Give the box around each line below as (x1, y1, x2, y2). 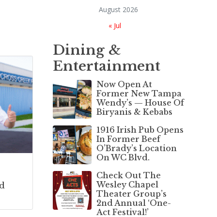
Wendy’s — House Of (96, 97, 184, 108)
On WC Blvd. (96, 152, 150, 162)
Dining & (52, 41, 121, 59)
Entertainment (52, 57, 160, 75)
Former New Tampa (96, 88, 182, 98)
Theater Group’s (96, 188, 167, 199)
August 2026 (99, 4, 138, 14)
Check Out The (96, 170, 161, 180)
